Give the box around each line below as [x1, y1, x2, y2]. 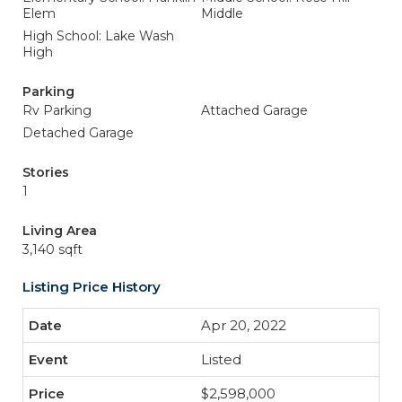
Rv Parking [22, 102, 92, 118]
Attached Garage [201, 102, 308, 118]
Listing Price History [22, 278, 161, 295]
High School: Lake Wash [22, 28, 174, 44]
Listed [201, 351, 241, 368]
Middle [201, 5, 243, 22]
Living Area [22, 223, 97, 239]
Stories [22, 164, 69, 180]
